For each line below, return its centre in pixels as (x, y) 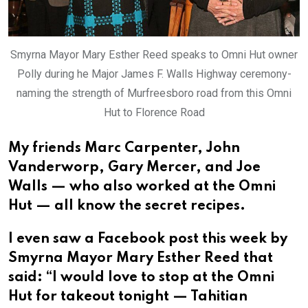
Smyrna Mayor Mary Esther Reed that (141, 259)
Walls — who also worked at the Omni (142, 187)
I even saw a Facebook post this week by (148, 240)
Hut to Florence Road (154, 113)
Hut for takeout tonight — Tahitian (128, 297)
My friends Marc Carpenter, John (124, 149)
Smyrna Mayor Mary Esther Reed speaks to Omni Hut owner (154, 55)
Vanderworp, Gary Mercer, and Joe (134, 168)
